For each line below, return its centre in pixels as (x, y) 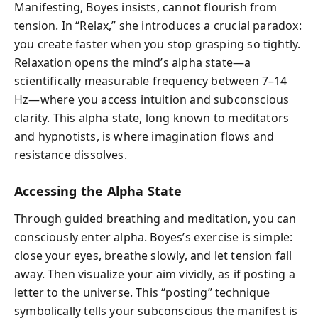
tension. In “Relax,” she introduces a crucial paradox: (158, 26)
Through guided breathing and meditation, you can (155, 218)
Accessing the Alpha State (98, 191)
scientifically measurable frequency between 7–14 (151, 81)
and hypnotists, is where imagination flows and (144, 136)
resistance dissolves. (71, 155)
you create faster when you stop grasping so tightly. (158, 44)
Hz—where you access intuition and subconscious (152, 99)
